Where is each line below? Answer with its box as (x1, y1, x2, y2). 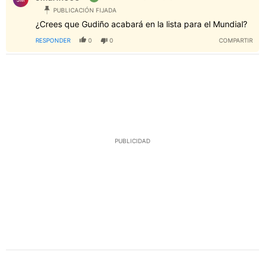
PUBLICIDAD (115, 137, 150, 145)
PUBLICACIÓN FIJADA (53, 7, 117, 14)
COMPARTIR (219, 37, 253, 44)
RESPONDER (35, 37, 70, 44)
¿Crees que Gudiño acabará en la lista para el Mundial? (35, 19, 247, 30)
